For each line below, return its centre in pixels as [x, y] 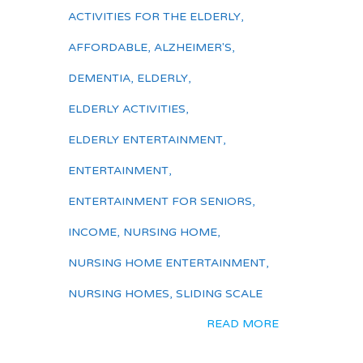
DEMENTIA [99, 78]
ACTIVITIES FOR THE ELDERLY [154, 17]
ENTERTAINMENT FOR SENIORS [160, 201]
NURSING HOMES [119, 294]
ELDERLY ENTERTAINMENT [145, 140]
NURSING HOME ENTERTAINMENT [167, 263]
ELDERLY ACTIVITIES [127, 109]
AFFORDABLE [108, 47]
